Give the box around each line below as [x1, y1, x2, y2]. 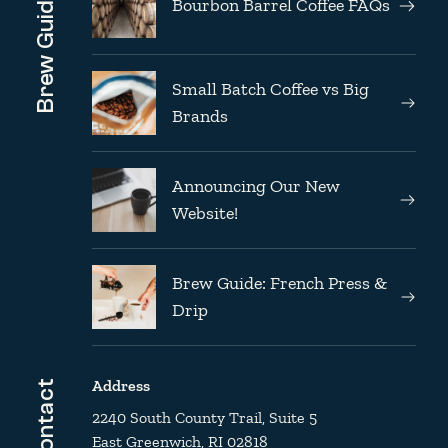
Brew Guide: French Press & [172, 271, 387, 294]
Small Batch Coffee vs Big [172, 77, 369, 100]
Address [92, 375, 150, 395]
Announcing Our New [172, 174, 340, 197]
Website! [172, 201, 238, 224]
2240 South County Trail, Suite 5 [92, 407, 317, 427]
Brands [172, 104, 228, 127]
